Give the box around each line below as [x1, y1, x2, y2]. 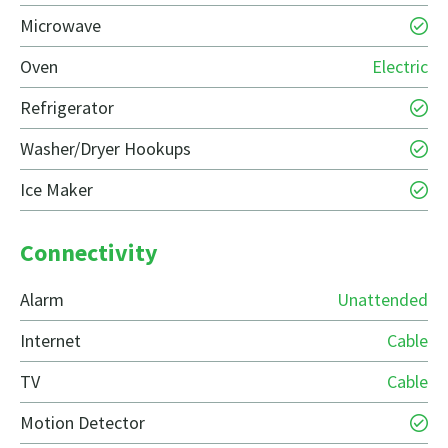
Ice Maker [20, 178, 93, 202]
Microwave [20, 14, 101, 38]
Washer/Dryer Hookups [20, 137, 191, 161]
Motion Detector [20, 411, 145, 435]
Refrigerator [20, 96, 114, 120]
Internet [20, 329, 81, 353]
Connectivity [20, 237, 158, 269]
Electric [372, 55, 428, 79]
